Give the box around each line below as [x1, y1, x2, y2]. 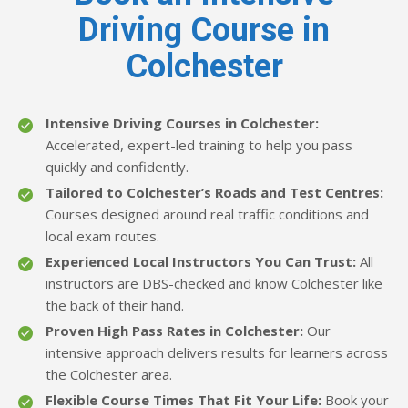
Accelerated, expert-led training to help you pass [46, 136, 352, 155]
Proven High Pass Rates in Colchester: [46, 321, 303, 341]
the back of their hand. [46, 296, 184, 315]
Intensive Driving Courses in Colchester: [46, 114, 319, 133]
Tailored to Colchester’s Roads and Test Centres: [46, 183, 383, 202]
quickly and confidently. [46, 158, 189, 177]
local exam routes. [46, 227, 159, 246]
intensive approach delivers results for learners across [46, 343, 388, 362]
